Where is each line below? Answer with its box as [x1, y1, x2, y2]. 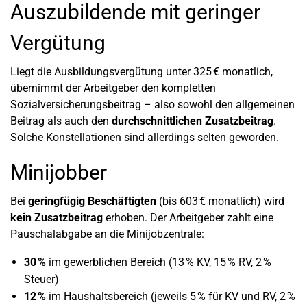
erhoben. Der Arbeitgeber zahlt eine [103, 210, 273, 224]
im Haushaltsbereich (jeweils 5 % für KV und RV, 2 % [46, 289, 295, 303]
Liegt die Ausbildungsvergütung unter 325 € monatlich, [10, 64, 273, 78]
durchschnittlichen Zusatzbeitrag [112, 114, 273, 127]
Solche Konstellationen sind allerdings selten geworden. [10, 130, 279, 144]
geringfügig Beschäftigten [28, 194, 156, 208]
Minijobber [10, 160, 107, 184]
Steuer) [24, 272, 59, 286]
